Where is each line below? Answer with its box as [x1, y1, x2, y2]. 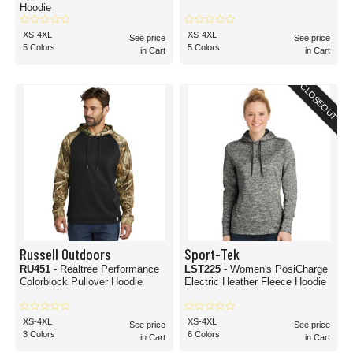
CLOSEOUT [298, 81, 340, 122]
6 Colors [188, 329, 220, 339]
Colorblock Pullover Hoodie [20, 276, 143, 288]
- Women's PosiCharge [224, 263, 328, 275]
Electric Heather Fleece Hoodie [184, 276, 326, 288]
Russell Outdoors [20, 244, 111, 263]
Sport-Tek [184, 244, 240, 263]
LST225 [184, 263, 224, 275]
